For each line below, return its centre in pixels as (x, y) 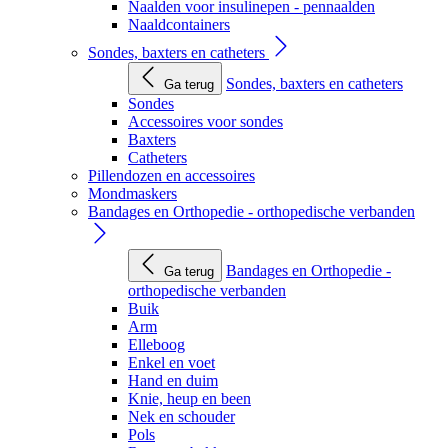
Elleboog (156, 344)
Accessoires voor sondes (205, 121)
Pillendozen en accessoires (171, 175)
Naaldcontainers (179, 24)
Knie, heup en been (189, 398)
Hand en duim (173, 380)
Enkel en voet (171, 362)
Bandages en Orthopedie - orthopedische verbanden (251, 211)
